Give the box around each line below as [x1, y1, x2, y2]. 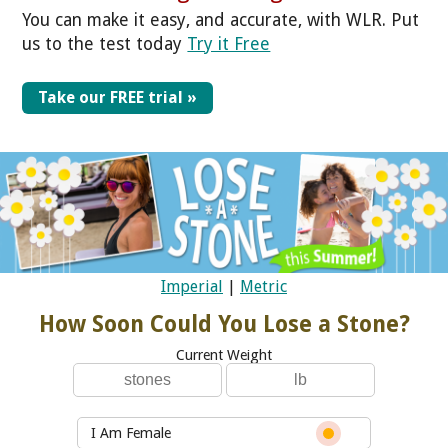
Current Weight [176, 347, 272, 364]
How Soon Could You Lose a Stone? [38, 311, 410, 338]
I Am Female [90, 425, 171, 442]
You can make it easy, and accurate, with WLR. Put [22, 9, 420, 30]
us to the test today [22, 33, 188, 54]
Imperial [161, 277, 223, 297]
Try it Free [187, 33, 271, 54]
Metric [240, 277, 287, 297]
